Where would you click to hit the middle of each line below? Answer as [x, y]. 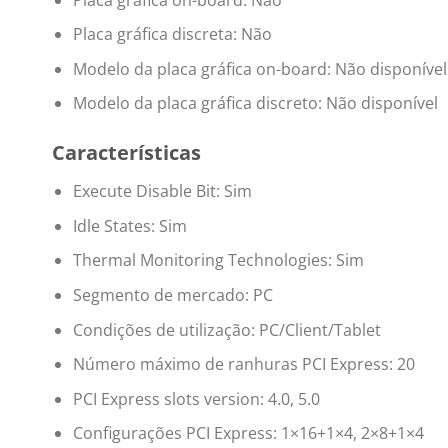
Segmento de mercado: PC [172, 294]
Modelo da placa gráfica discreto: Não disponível [255, 103]
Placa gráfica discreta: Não [172, 34]
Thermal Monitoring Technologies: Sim [218, 260]
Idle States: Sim [129, 225]
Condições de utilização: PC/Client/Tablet [226, 329]
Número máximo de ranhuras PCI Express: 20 [243, 364]
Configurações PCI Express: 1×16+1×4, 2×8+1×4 [248, 433]
